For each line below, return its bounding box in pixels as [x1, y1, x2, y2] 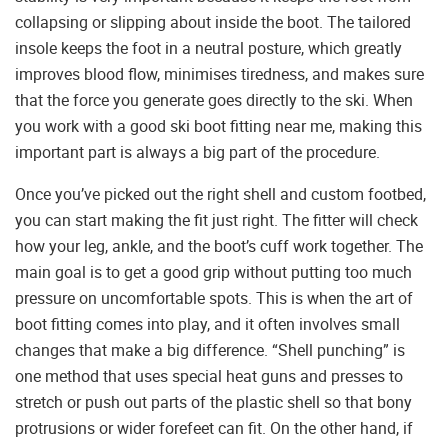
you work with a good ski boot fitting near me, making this [15, 114, 422, 137]
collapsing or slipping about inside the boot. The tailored [15, 10, 411, 33]
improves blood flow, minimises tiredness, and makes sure [15, 62, 424, 85]
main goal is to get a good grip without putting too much [15, 260, 412, 283]
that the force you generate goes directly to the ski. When [15, 88, 413, 111]
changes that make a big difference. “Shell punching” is [15, 338, 405, 361]
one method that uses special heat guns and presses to [15, 364, 403, 387]
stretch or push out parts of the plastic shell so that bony [15, 390, 412, 413]
